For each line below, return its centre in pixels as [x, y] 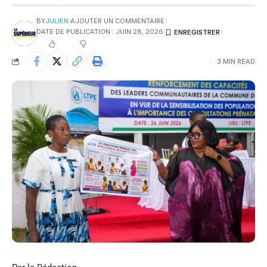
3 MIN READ [236, 61]
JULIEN [57, 21]
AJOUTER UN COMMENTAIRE [118, 21]
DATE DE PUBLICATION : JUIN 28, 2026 [100, 32]
